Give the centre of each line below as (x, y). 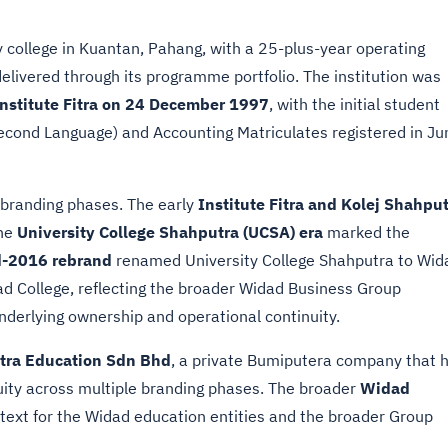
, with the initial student (354, 104)
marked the (366, 232)
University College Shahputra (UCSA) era (170, 232)
